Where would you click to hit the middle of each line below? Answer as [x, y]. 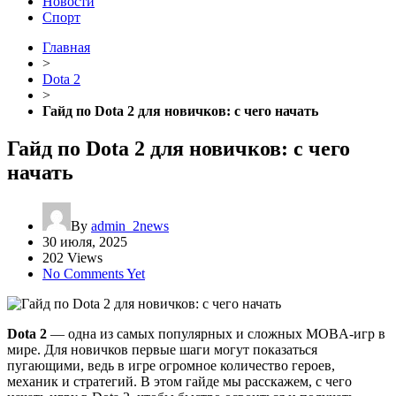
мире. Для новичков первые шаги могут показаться [162, 349]
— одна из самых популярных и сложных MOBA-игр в [216, 333]
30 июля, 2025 [85, 241]
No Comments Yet [94, 273]
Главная [66, 47]
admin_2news [130, 225]
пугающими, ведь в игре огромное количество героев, [171, 365]
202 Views [72, 257]
